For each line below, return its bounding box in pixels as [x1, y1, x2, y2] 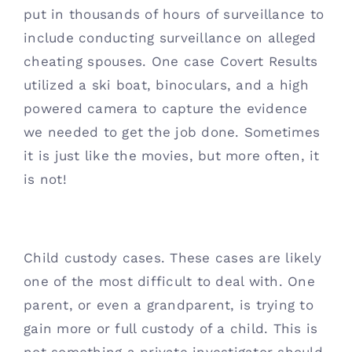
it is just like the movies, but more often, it [24, 148, 320, 163]
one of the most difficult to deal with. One [24, 273, 315, 289]
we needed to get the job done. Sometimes [24, 124, 321, 140]
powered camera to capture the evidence [24, 101, 308, 116]
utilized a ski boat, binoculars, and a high [24, 77, 309, 93]
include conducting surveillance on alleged [24, 30, 317, 46]
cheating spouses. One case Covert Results [24, 53, 318, 69]
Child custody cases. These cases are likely [24, 250, 321, 266]
